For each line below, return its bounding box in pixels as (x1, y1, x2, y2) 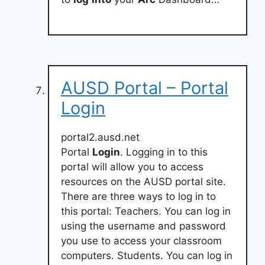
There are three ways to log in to (61, 190, 216, 202)
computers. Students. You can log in (61, 249, 232, 261)
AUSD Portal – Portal (61, 77, 228, 98)
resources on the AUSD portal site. (61, 175, 226, 188)
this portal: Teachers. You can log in (61, 205, 231, 217)
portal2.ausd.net (61, 131, 140, 143)
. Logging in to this (120, 146, 208, 158)
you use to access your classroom (61, 234, 222, 247)
